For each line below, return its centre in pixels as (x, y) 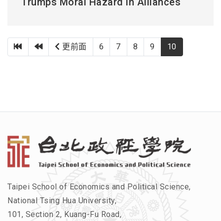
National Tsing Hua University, (62, 201)
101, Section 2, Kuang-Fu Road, (64, 215)
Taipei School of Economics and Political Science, (99, 187)
